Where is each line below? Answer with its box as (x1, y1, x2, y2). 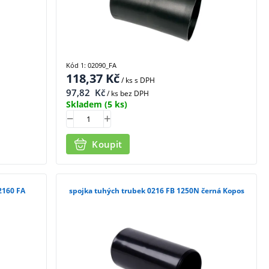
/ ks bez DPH (105, 88, 150, 98)
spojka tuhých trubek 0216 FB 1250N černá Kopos (68, 186, 244, 196)
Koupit (92, 138, 122, 150)
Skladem (66, 98, 103, 110)
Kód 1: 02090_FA (66, 60, 117, 70)
